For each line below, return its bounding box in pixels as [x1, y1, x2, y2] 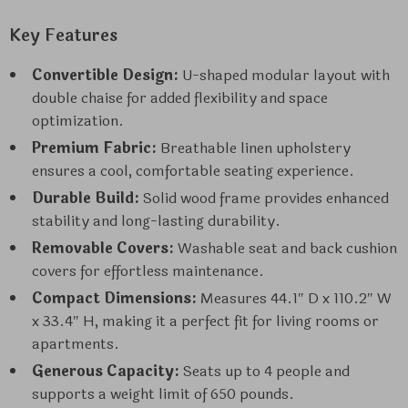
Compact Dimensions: [32, 287, 197, 310]
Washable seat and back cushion [174, 237, 397, 260]
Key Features [9, 23, 117, 48]
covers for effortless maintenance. [32, 260, 264, 282]
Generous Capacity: [32, 360, 179, 382]
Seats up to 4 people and [179, 360, 350, 382]
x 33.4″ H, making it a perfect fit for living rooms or [32, 310, 379, 332]
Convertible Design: [32, 64, 178, 87]
